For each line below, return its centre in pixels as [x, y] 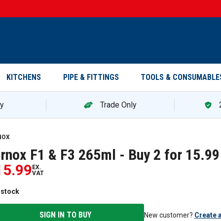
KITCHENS [24, 77]
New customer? [168, 215]
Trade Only [118, 105]
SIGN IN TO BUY [65, 215]
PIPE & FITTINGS [91, 77]
